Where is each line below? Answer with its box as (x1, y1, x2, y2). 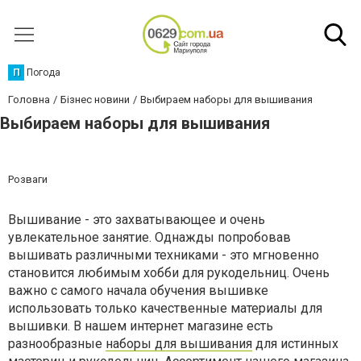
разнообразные (8, 336, 106, 351)
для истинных (252, 336, 338, 351)
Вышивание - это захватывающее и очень (8, 212, 265, 227)
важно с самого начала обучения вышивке (8, 283, 268, 298)
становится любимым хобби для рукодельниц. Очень (8, 265, 330, 280)
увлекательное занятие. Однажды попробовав (8, 230, 291, 245)
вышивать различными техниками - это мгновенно (8, 247, 319, 263)
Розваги (8, 173, 48, 185)
